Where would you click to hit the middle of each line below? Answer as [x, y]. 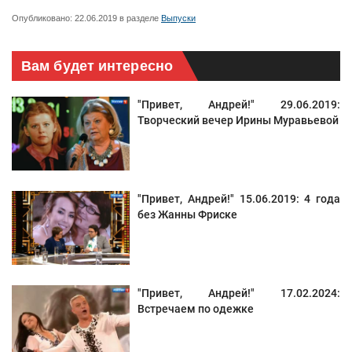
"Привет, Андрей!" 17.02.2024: [239, 293]
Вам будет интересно [97, 66]
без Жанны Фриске [187, 215]
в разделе [139, 18]
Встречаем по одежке [196, 309]
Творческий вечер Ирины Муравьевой [238, 121]
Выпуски [178, 18]
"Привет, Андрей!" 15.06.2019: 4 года [239, 199]
